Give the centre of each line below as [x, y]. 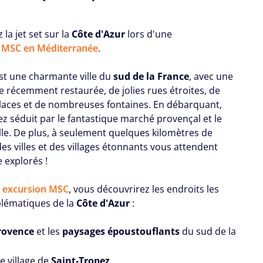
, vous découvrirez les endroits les [144, 189]
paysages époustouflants [121, 231]
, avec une [211, 76]
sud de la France [151, 76]
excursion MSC [36, 189]
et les [48, 231]
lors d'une [150, 34]
